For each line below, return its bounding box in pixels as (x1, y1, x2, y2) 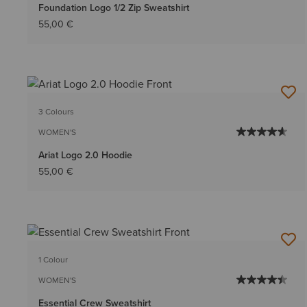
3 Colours (38, 106, 74, 119)
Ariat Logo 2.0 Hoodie (38, 148, 132, 163)
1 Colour (38, 253, 68, 266)
